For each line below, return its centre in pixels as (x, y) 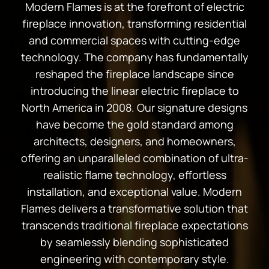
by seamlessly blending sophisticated (134, 242)
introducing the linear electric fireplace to (134, 91)
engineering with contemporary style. (134, 259)
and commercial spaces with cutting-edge (134, 40)
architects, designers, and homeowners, (134, 141)
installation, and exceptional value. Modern (134, 192)
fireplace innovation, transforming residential (134, 23)
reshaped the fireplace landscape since (134, 74)
